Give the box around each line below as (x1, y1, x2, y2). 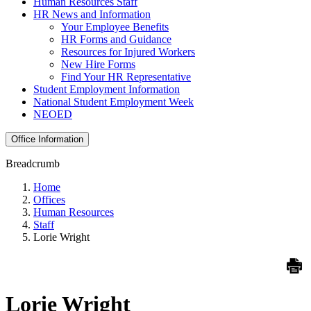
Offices (33, 193, 65, 205)
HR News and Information (33, 8, 151, 20)
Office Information (11, 133, 83, 144)
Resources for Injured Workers (61, 45, 195, 58)
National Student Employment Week (33, 95, 194, 108)
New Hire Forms (61, 58, 135, 70)
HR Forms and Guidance (61, 33, 171, 45)
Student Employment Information (33, 83, 180, 95)
